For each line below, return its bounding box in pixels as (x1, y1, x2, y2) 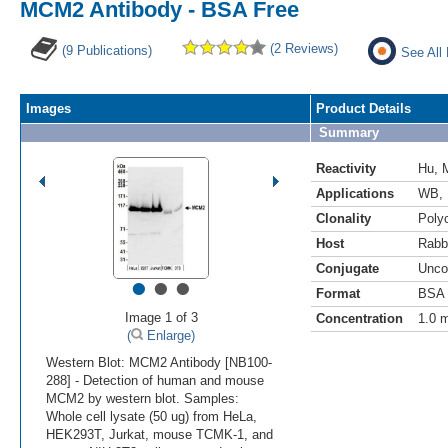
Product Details (316, 100, 411, 116)
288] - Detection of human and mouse (46, 372, 264, 388)
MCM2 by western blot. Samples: (46, 390, 239, 406)
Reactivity (316, 160, 376, 176)
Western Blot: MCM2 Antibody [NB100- (46, 354, 272, 370)
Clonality (316, 210, 371, 226)
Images (26, 100, 71, 116)
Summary (319, 124, 379, 140)
